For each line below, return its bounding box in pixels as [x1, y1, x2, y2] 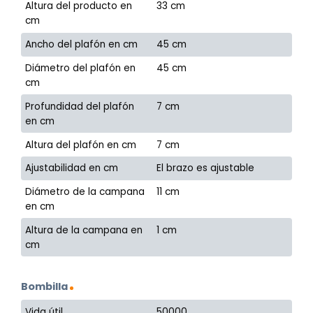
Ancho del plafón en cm [25, 38, 138, 52]
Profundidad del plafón [25, 99, 135, 113]
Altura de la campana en [25, 223, 143, 237]
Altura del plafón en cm [25, 138, 137, 152]
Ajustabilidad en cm [25, 161, 119, 175]
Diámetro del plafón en [25, 61, 136, 75]
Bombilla [21, 279, 68, 294]
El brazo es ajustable [156, 161, 255, 175]
